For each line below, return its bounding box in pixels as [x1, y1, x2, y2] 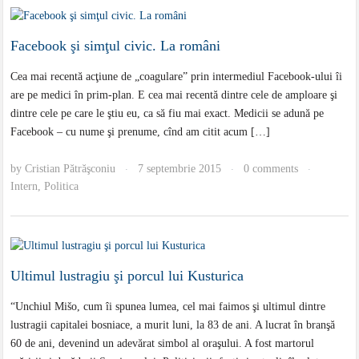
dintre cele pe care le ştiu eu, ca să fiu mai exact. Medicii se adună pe [10, 107, 325, 120]
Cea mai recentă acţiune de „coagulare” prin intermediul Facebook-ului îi [10, 71, 343, 83]
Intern [10, 180, 38, 193]
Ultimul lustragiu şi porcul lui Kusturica [10, 267, 244, 284]
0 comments [244, 163, 299, 175]
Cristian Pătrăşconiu [25, 163, 116, 175]
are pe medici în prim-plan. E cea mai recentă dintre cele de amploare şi [10, 89, 338, 102]
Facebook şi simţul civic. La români [10, 38, 221, 54]
